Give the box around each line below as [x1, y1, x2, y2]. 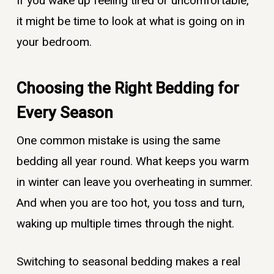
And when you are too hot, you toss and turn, [16, 194, 245, 212]
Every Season [16, 101, 113, 125]
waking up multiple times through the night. [16, 215, 234, 232]
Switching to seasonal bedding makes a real [16, 253, 240, 271]
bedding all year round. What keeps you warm [16, 152, 249, 170]
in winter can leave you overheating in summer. [16, 173, 253, 191]
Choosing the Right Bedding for [16, 76, 239, 100]
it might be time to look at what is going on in [16, 13, 245, 31]
